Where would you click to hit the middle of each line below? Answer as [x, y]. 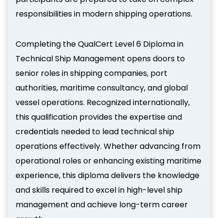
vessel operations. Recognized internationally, [103, 102]
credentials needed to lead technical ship [95, 132]
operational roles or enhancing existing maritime [109, 161]
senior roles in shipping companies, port [91, 73]
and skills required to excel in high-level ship [99, 190]
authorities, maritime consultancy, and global [102, 88]
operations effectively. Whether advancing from [108, 146]
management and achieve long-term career [102, 205]
